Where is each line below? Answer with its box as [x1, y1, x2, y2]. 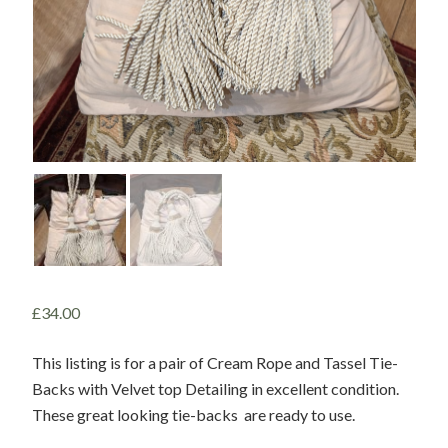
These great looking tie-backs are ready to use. [32, 404, 355, 424]
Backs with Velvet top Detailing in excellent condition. [32, 378, 399, 398]
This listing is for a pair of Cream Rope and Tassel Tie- [32, 352, 398, 372]
